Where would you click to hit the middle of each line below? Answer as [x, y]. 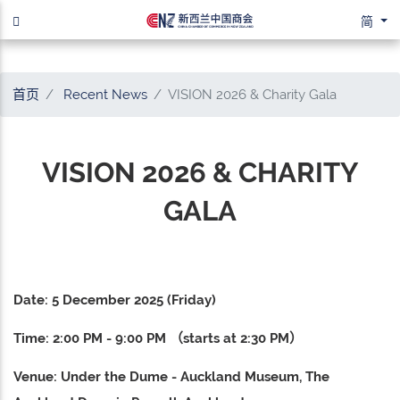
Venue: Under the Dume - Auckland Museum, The [171, 376]
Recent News [105, 94]
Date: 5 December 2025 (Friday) [115, 300]
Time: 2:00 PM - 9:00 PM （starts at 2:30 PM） [158, 338]
